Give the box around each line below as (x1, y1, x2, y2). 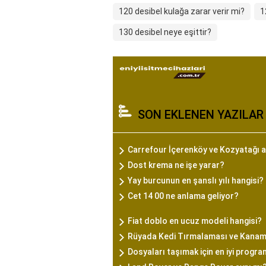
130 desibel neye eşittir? (119, 27, 211, 37)
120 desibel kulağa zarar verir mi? (119, 7, 245, 16)
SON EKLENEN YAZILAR (138, 107, 264, 122)
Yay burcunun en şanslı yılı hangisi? (128, 176, 264, 185)
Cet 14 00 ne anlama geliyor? (128, 191, 239, 201)
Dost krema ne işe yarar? (128, 160, 224, 170)
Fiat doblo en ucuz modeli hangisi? (128, 216, 262, 226)
